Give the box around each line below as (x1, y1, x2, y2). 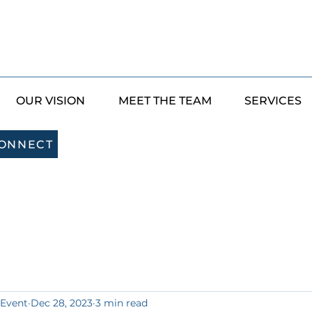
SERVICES (244, 93, 302, 107)
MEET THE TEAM (118, 93, 212, 107)
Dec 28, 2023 (31, 296, 93, 309)
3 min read (95, 296, 148, 309)
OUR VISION (15, 93, 85, 107)
